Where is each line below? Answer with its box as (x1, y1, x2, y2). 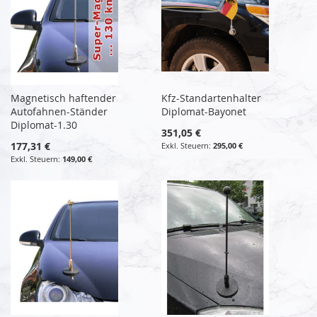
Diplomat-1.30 (11, 117, 77, 132)
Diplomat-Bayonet (161, 104, 247, 118)
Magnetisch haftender (11, 91, 116, 105)
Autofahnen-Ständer (11, 104, 108, 118)
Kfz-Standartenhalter (161, 91, 262, 105)
